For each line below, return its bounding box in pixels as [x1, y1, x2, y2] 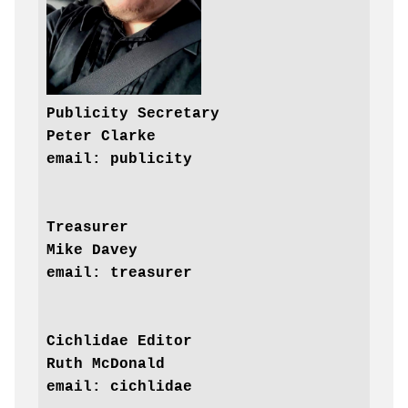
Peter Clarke [46, 128, 156, 146]
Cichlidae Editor [46, 333, 192, 351]
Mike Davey [46, 242, 138, 260]
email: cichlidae [46, 379, 192, 396]
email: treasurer [46, 265, 192, 282]
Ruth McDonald [46, 356, 165, 373]
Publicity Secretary [46, 106, 219, 123]
